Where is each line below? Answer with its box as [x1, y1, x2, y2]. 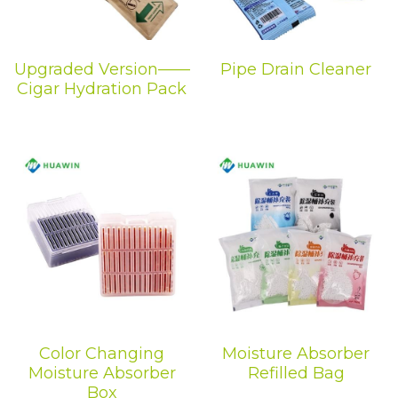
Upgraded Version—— [13, 59, 190, 79]
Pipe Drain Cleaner [220, 59, 372, 79]
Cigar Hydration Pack [17, 78, 187, 99]
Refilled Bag [247, 362, 345, 383]
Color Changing [39, 343, 164, 363]
